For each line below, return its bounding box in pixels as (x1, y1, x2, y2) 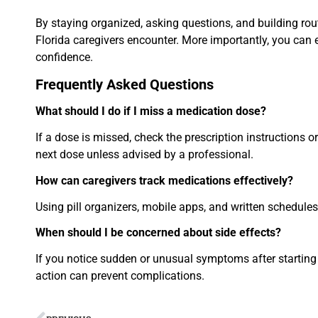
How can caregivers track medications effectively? (35, 173, 293, 187)
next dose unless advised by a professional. (35, 148, 253, 162)
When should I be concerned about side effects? (35, 226, 281, 240)
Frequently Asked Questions (35, 76, 214, 94)
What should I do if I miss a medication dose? (35, 104, 266, 119)
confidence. (35, 50, 93, 64)
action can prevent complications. (35, 269, 204, 283)
